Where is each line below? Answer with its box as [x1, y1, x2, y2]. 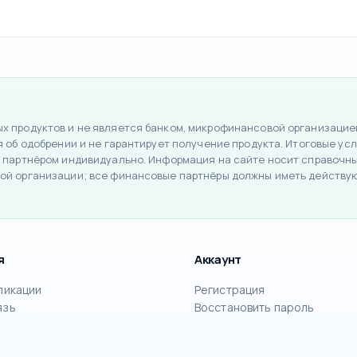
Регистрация [194, 281, 265, 297]
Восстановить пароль [194, 299, 315, 315]
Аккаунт [194, 250, 241, 268]
